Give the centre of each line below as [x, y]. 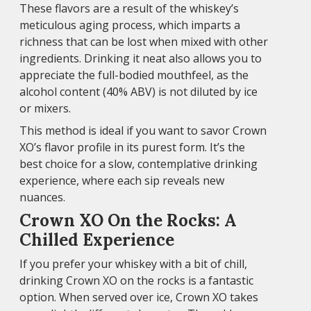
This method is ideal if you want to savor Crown [143, 130]
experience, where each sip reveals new [122, 180]
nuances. [42, 197]
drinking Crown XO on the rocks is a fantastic [136, 280]
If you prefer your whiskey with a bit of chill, [133, 263]
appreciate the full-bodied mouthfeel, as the [134, 75]
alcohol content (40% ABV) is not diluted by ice [138, 91]
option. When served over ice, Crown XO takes [139, 297]
